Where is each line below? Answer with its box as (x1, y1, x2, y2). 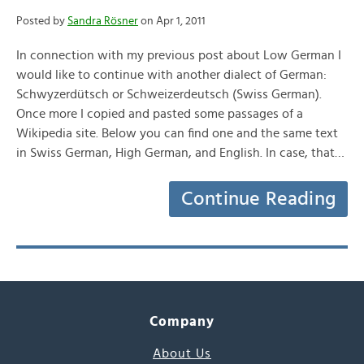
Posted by (16, 15, 67, 27)
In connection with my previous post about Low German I (16, 49, 341, 62)
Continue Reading (180, 189, 336, 209)
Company (149, 314, 215, 328)
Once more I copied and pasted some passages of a (16, 107, 303, 120)
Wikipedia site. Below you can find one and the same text (16, 127, 338, 140)
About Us (153, 347, 211, 360)
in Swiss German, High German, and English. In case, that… (16, 146, 344, 159)
